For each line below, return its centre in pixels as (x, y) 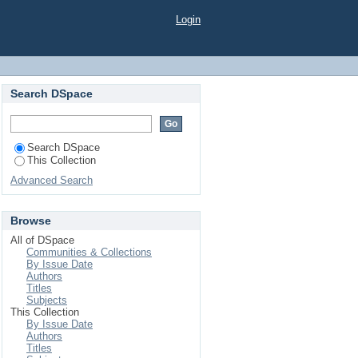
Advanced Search (52, 180)
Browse (31, 221)
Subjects (47, 300)
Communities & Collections (89, 252)
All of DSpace (42, 240)
